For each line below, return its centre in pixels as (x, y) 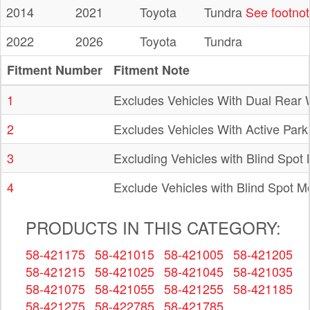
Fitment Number (55, 70)
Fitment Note (152, 70)
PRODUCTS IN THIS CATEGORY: (153, 228)
